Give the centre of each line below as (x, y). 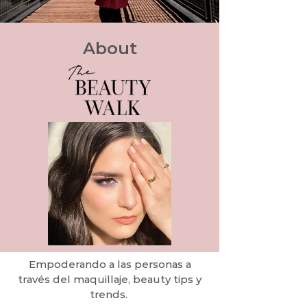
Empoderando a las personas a (110, 264)
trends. (110, 294)
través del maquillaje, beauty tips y (110, 279)
